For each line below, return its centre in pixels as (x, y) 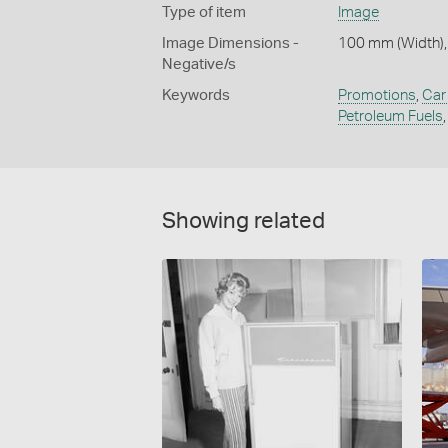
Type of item (204, 12)
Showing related (243, 220)
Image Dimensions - (230, 43)
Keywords (196, 95)
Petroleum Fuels (390, 116)
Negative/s (199, 64)
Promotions (376, 95)
